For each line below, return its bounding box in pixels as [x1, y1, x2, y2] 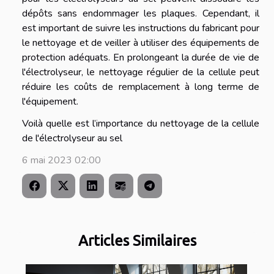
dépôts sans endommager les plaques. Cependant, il [22, 7, 259, 21]
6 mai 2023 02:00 [22, 154, 101, 168]
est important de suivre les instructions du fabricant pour [22, 21, 259, 35]
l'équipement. [22, 95, 78, 109]
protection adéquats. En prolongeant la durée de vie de [22, 51, 259, 65]
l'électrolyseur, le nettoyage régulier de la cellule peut [22, 65, 259, 80]
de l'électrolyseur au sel [22, 131, 122, 146]
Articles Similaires [78, 232, 196, 249]
